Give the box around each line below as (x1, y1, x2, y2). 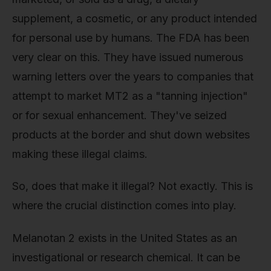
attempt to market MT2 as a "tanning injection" (12, 89, 248, 102)
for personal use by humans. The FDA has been (12, 31, 249, 44)
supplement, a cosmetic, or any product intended (12, 11, 257, 25)
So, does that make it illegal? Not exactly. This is (12, 180, 253, 193)
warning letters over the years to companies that (12, 70, 253, 83)
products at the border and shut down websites (12, 128, 250, 141)
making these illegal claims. (12, 147, 148, 160)
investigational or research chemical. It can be (12, 250, 240, 264)
